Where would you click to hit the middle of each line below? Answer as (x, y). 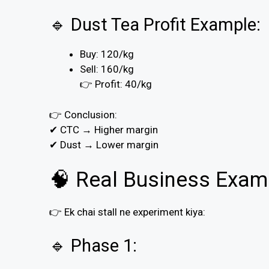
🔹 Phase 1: (93, 245)
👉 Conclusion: (83, 114)
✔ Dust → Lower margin (104, 144)
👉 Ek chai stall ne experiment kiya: (127, 212)
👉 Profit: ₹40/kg (116, 84)
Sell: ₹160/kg (107, 69)
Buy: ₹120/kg (107, 54)
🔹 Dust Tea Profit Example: (155, 25)
